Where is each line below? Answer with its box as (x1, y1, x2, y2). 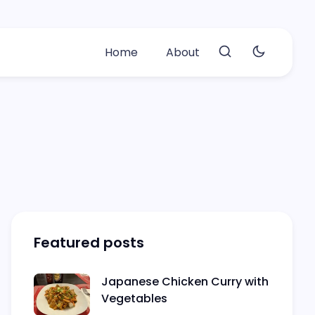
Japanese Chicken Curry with (101, 274, 269, 290)
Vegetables (101, 290, 167, 307)
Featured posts (34, 233, 144, 252)
